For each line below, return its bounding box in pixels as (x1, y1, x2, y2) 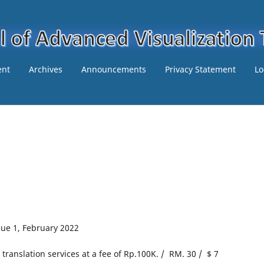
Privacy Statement (165, 63, 236, 75)
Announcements (81, 63, 146, 75)
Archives (29, 63, 62, 75)
